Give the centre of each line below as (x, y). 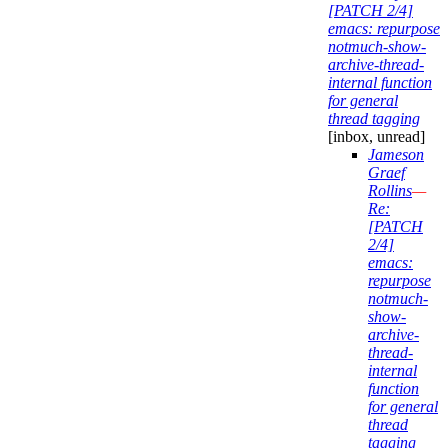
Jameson (396, 155)
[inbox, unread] (376, 137)
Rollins (390, 191)
